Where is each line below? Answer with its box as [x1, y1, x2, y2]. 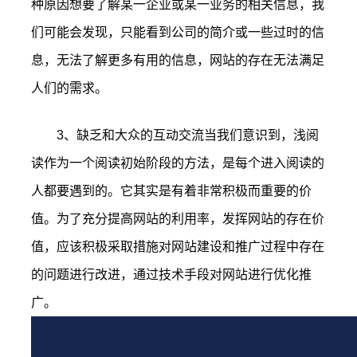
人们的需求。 [31, 81, 108, 95]
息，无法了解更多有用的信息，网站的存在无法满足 [31, 53, 324, 67]
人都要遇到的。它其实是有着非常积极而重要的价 [31, 184, 312, 198]
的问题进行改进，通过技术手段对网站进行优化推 [31, 268, 312, 281]
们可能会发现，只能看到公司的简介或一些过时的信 [31, 25, 324, 39]
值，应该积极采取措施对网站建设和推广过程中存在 [31, 240, 324, 253]
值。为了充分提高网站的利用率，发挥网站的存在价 [31, 212, 324, 226]
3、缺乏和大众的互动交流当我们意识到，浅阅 [31, 128, 319, 142]
